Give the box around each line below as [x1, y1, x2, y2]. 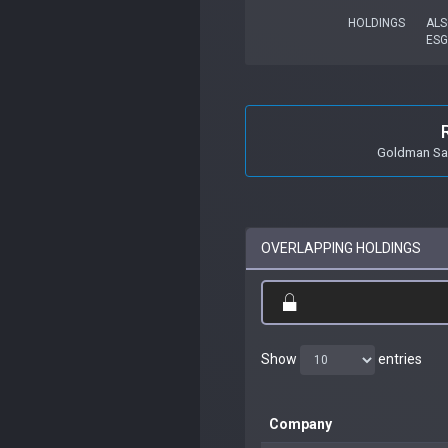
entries [375, 350, 422, 367]
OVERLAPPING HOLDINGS [261, 239, 421, 256]
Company [269, 415, 332, 432]
